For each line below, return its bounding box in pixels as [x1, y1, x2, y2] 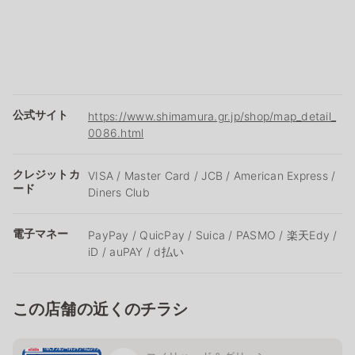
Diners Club [88, 185, 150, 199]
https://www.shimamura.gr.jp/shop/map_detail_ [88, 109, 336, 123]
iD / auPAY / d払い [88, 244, 184, 258]
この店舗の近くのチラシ [13, 299, 189, 319]
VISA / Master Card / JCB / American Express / [88, 168, 336, 182]
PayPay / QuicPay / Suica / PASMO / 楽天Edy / [88, 227, 338, 242]
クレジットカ [13, 166, 80, 181]
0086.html [88, 125, 144, 139]
